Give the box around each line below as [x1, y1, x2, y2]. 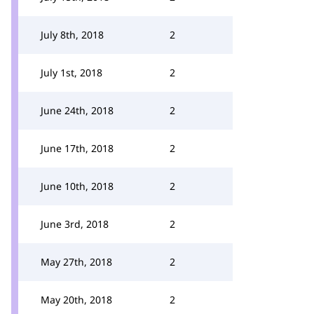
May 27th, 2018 [41, 255, 112, 268]
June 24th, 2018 [41, 104, 114, 117]
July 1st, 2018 [41, 66, 102, 79]
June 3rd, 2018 [41, 217, 109, 231]
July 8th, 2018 [41, 28, 104, 41]
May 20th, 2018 [41, 293, 112, 306]
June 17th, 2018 [41, 142, 114, 155]
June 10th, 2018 [41, 179, 114, 193]
